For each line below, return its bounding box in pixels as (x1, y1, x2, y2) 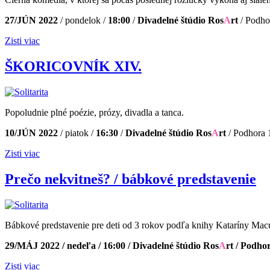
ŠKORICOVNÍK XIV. (5, 58, 142, 75)
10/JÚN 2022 (5, 128, 58, 139)
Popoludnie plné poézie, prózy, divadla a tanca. (5, 107, 184, 118)
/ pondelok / (58, 15, 105, 26)
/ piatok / (58, 128, 93, 139)
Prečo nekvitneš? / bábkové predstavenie (5, 171, 256, 187)
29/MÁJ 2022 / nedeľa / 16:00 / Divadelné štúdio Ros (5, 240, 219, 251)
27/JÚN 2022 (5, 15, 58, 26)
